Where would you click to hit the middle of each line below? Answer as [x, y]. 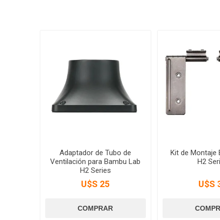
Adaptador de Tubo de [96, 153]
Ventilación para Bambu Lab [96, 162]
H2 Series [95, 171]
